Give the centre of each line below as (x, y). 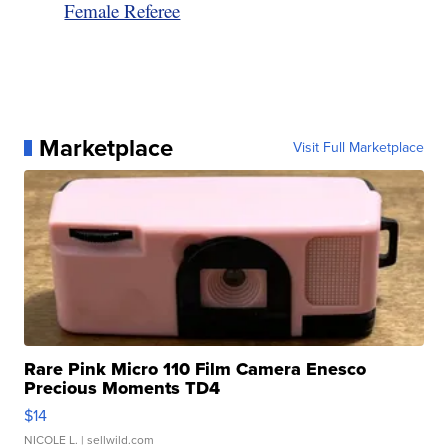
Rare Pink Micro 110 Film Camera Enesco (195, 368)
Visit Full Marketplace (358, 147)
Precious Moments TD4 (122, 387)
